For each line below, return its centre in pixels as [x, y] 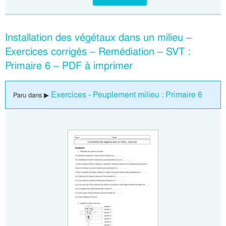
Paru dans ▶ [32, 95]
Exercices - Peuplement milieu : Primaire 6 [127, 95]
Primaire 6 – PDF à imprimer [69, 66]
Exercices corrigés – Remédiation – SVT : [98, 51]
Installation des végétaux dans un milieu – [98, 37]
